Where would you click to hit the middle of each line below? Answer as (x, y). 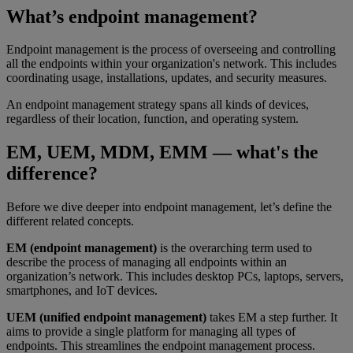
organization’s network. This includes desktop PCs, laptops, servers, (175, 277)
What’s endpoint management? (132, 16)
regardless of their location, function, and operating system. (152, 119)
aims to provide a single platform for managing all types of (151, 332)
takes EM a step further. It (272, 318)
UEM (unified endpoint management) (106, 318)
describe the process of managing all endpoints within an (147, 262)
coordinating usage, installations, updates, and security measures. (167, 78)
